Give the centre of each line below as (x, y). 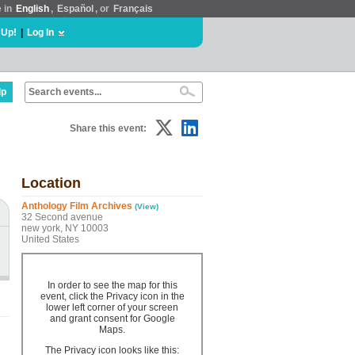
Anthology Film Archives (77, 206)
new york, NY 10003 (65, 228)
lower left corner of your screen (112, 307)
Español (75, 9)
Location (51, 183)
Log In (40, 32)
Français (133, 9)
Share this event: (108, 128)
